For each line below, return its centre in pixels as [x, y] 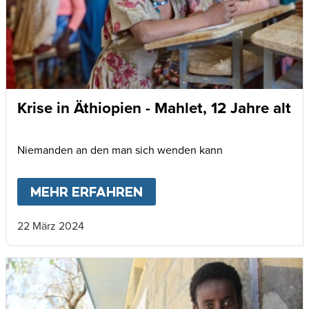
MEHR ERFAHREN [87, 192]
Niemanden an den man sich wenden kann [120, 150]
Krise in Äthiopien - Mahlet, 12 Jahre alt [154, 107]
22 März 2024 [51, 226]
